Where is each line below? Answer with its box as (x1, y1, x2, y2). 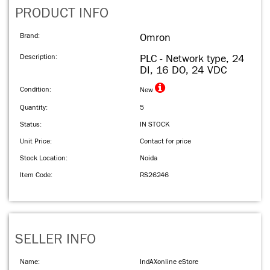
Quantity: (20, 103, 48, 111)
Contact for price (140, 137, 191, 145)
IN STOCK (140, 120, 170, 128)
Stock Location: (20, 154, 67, 162)
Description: (20, 52, 57, 61)
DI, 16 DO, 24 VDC (140, 64, 227, 77)
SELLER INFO (15, 231, 96, 248)
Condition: (20, 85, 51, 93)
